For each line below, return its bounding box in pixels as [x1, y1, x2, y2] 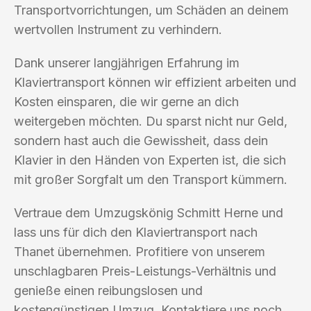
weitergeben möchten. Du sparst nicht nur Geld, [14, 113, 287, 128]
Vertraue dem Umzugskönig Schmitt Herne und [14, 205, 283, 220]
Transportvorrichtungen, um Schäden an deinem [14, 2, 289, 17]
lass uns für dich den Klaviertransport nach [14, 224, 258, 239]
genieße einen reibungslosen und [14, 283, 203, 298]
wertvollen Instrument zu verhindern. [14, 22, 222, 37]
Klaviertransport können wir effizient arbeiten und [14, 74, 296, 90]
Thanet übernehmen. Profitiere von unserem [14, 244, 265, 259]
